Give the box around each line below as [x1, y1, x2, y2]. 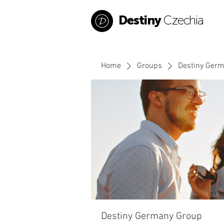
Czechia [163, 12, 203, 28]
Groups [137, 61, 162, 71]
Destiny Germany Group [101, 210, 202, 222]
